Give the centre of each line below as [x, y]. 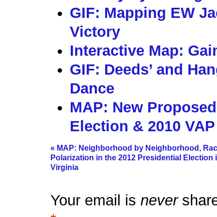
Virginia [65, 167]
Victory [95, 31]
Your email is [96, 201]
